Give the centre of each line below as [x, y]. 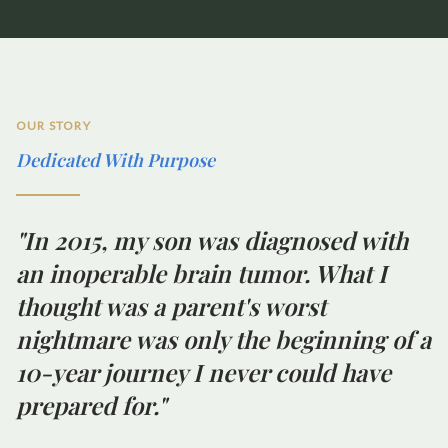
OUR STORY [53, 125]
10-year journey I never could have [203, 371]
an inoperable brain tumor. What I [201, 272]
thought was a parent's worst [171, 305]
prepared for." [91, 404]
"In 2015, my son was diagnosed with [212, 239]
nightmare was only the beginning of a [223, 338]
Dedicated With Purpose [115, 159]
